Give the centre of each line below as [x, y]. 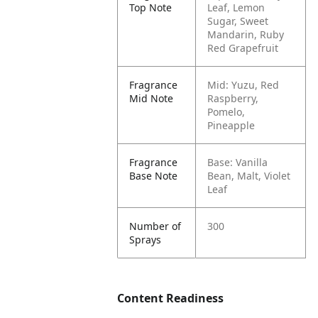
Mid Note [152, 98]
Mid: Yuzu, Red [243, 85]
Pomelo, [226, 112]
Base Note [154, 176]
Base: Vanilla [238, 162]
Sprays [146, 240]
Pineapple [231, 125]
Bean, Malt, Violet [249, 176]
